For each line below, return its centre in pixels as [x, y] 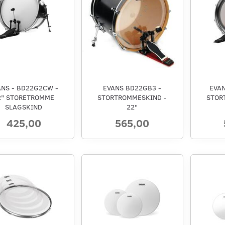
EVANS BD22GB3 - [132, 88]
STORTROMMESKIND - [132, 97]
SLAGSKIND [24, 107]
